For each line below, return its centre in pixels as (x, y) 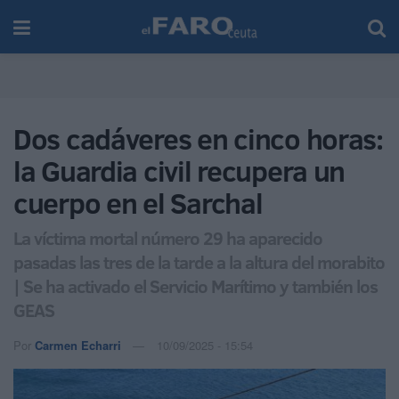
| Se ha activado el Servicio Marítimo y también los (195, 285)
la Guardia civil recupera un (179, 171)
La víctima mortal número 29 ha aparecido (168, 237)
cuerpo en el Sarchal (138, 203)
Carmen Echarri (78, 345)
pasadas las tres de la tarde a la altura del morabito (199, 261)
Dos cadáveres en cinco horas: (198, 139)
